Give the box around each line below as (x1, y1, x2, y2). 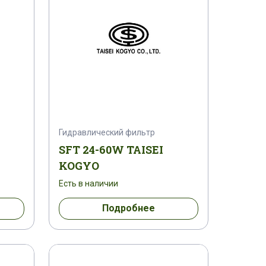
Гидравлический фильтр (58, 127, 155, 137)
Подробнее (102, 202, 155, 214)
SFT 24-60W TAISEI (58, 142, 163, 157)
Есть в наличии (58, 178, 118, 188)
